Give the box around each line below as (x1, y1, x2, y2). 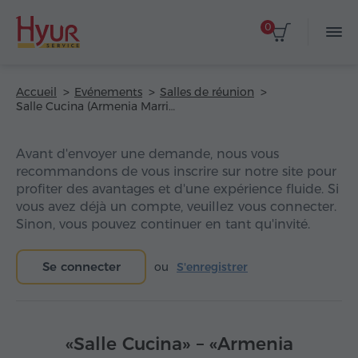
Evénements (74, 85, 142, 99)
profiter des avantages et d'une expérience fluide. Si (16, 181, 339, 197)
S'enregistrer (177, 260, 248, 274)
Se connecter (42, 259, 121, 274)
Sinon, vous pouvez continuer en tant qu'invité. (16, 217, 310, 232)
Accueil (16, 85, 57, 99)
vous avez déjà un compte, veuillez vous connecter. (16, 199, 336, 214)
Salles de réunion (160, 85, 254, 99)
